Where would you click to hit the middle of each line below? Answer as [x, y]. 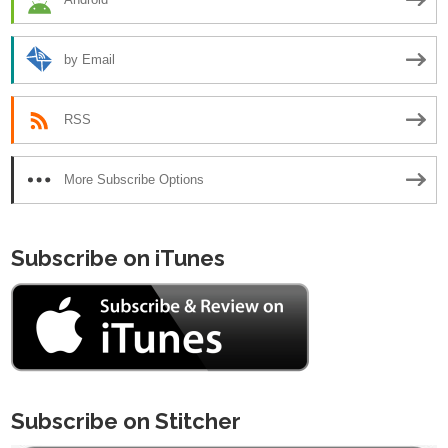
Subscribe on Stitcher [126, 420]
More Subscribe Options [134, 180]
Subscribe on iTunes [118, 257]
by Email [89, 60]
